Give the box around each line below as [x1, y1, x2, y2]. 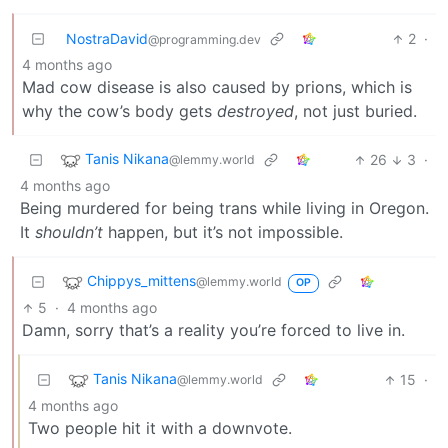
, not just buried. [294, 101, 417, 122]
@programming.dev [148, 32, 261, 48]
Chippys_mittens [87, 272, 196, 290]
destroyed [217, 101, 294, 122]
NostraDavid [66, 30, 148, 48]
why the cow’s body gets [22, 101, 217, 122]
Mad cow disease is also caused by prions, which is [22, 77, 412, 98]
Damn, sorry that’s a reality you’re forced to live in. [22, 320, 405, 341]
